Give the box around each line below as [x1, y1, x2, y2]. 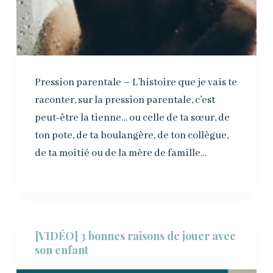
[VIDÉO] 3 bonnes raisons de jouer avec [34, 229, 235, 244]
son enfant [34, 243, 88, 258]
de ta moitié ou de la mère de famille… [34, 147, 207, 160]
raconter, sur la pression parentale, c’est [34, 94, 215, 107]
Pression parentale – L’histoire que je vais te [34, 76, 237, 90]
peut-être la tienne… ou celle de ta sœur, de [34, 112, 230, 125]
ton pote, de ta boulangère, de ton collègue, [34, 129, 229, 143]
